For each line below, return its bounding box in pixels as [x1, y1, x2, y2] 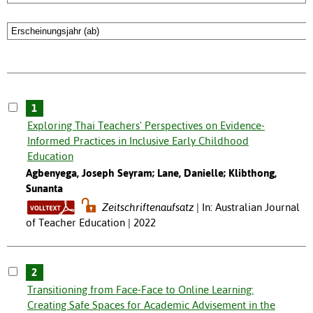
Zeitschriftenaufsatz [102, 201, 194, 214]
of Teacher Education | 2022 [25, 217, 156, 229]
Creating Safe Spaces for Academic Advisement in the [27, 299, 275, 312]
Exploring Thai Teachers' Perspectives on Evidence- [27, 119, 265, 132]
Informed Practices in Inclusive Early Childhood [27, 135, 249, 147]
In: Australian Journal [202, 201, 300, 214]
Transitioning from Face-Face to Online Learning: [27, 284, 254, 296]
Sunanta [25, 182, 63, 195]
